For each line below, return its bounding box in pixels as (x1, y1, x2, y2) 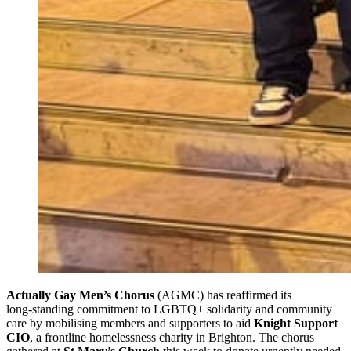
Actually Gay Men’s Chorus (6, 288, 154, 302)
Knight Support (254, 317, 338, 331)
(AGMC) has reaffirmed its (154, 288, 291, 302)
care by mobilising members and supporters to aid (6, 317, 254, 331)
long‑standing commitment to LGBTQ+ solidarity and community (6, 302, 332, 317)
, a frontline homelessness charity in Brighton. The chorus (30, 331, 314, 345)
